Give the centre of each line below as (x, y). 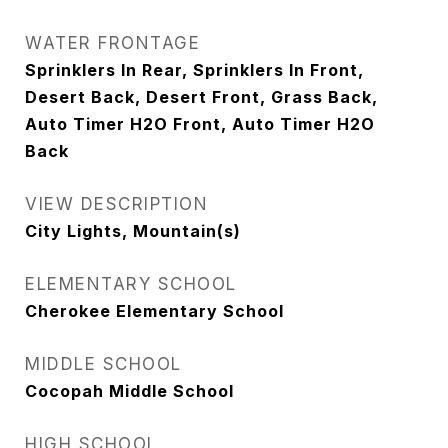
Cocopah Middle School (129, 391)
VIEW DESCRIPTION (116, 204)
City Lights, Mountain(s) (133, 231)
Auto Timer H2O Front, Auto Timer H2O (200, 124)
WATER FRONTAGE (112, 43)
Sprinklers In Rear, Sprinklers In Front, (194, 70)
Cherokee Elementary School (154, 311)
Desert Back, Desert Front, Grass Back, (201, 97)
